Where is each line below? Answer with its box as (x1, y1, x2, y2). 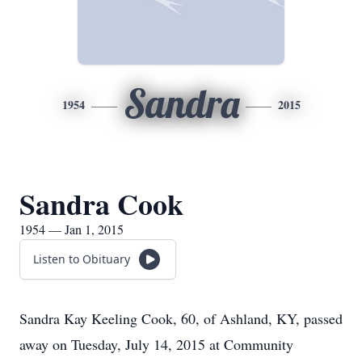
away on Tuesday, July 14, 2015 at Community (19, 335, 293, 354)
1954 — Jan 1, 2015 (19, 221, 124, 238)
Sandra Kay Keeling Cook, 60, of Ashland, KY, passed (19, 309, 343, 328)
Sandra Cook (19, 183, 183, 225)
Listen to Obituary (33, 251, 130, 267)
